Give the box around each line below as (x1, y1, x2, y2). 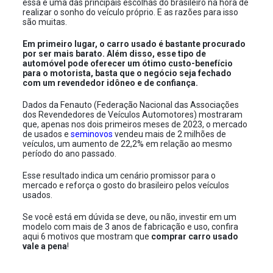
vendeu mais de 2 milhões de (113, 129, 227, 139)
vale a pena (23, 241, 68, 251)
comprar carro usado (151, 232, 239, 241)
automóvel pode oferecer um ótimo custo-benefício (23, 58, 233, 68)
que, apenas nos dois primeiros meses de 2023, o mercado (23, 119, 248, 129)
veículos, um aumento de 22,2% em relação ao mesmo (23, 139, 233, 149)
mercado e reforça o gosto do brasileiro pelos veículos (23, 180, 230, 190)
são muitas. (23, 17, 68, 27)
